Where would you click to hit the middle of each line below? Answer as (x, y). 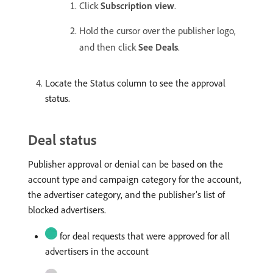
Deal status (62, 140)
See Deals (158, 47)
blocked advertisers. (67, 210)
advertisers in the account (97, 251)
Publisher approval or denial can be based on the (126, 164)
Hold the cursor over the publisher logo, (158, 30)
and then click (109, 47)
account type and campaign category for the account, (135, 179)
